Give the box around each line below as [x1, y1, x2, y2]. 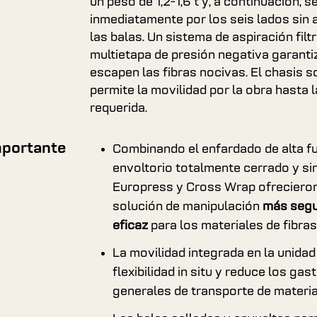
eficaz [112, 219, 148, 233]
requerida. [89, 102, 147, 115]
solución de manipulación [112, 200, 263, 214]
